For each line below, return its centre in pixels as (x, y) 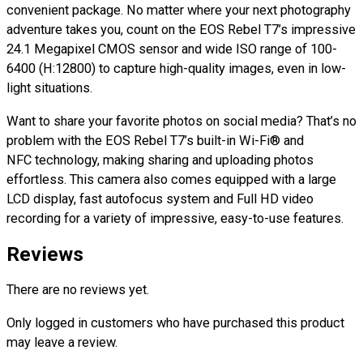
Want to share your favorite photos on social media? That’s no (181, 121)
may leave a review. (62, 342)
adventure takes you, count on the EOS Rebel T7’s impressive (181, 30)
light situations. (49, 88)
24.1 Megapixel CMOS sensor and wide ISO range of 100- (172, 49)
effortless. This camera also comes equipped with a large (171, 179)
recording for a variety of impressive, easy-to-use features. (175, 218)
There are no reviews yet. (78, 290)
